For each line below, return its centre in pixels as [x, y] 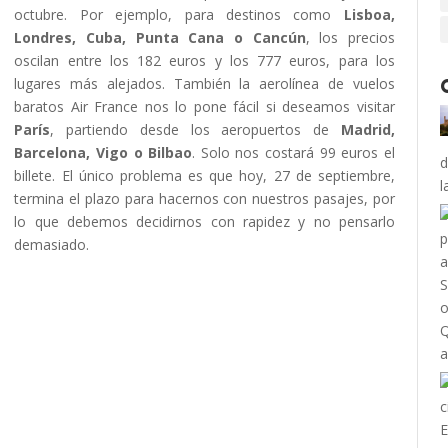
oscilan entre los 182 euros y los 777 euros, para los [204, 60]
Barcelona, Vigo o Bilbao [103, 152]
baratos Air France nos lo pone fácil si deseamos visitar [204, 106]
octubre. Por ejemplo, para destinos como [179, 14]
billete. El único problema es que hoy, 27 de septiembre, [204, 175]
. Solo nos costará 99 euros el [293, 152]
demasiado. [52, 244]
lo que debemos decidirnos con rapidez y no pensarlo [204, 221]
